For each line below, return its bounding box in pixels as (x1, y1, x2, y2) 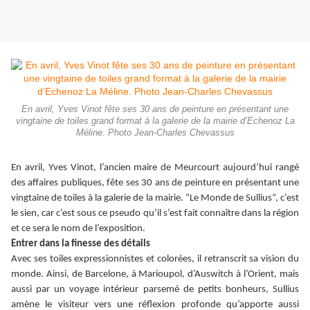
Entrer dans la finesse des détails (11, 239, 150, 250)
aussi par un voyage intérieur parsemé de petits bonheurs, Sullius (11, 284, 299, 295)
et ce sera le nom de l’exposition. (11, 224, 145, 235)
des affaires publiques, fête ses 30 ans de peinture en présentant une (11, 178, 299, 189)
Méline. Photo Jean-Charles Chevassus (75, 128, 235, 138)
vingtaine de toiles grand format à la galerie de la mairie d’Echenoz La (15, 116, 295, 127)
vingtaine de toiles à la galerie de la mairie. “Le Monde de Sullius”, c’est (11, 193, 299, 204)
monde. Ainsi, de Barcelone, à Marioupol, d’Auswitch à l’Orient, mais (11, 269, 299, 280)
